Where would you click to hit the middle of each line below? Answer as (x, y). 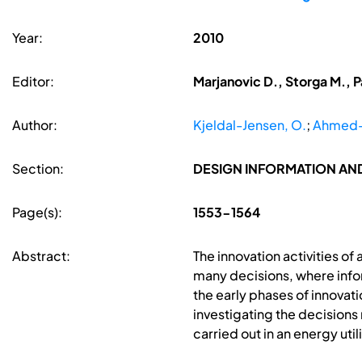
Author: (35, 125)
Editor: (33, 82)
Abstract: (41, 256)
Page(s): (37, 213)
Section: (38, 169)
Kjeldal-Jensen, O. (249, 125)
